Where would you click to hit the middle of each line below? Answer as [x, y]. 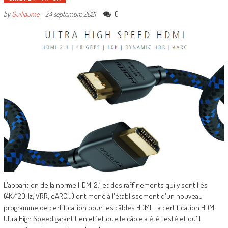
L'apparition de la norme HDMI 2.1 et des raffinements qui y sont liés [105, 185]
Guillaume [25, 14]
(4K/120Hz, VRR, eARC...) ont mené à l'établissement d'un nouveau [103, 196]
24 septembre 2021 [70, 14]
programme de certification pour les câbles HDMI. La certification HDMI [109, 208]
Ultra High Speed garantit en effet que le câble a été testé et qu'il [102, 219]
